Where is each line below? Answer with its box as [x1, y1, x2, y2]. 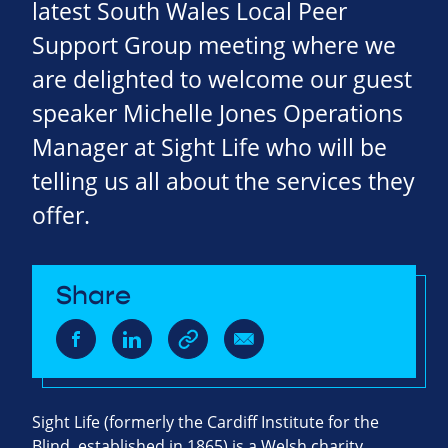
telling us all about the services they [32, 166, 415, 198]
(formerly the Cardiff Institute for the [100, 411, 379, 434]
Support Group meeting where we [32, 30, 396, 62]
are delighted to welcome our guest [32, 64, 412, 96]
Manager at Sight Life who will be [32, 132, 387, 164]
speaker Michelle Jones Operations [32, 98, 403, 130]
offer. [32, 200, 90, 232]
